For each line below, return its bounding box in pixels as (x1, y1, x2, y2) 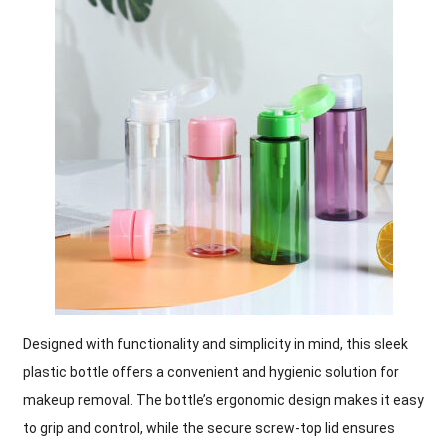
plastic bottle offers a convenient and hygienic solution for (23, 364, 400, 381)
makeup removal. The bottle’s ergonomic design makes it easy (23, 392, 425, 409)
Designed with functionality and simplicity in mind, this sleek (23, 336, 409, 353)
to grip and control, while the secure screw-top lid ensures (23, 420, 396, 437)
